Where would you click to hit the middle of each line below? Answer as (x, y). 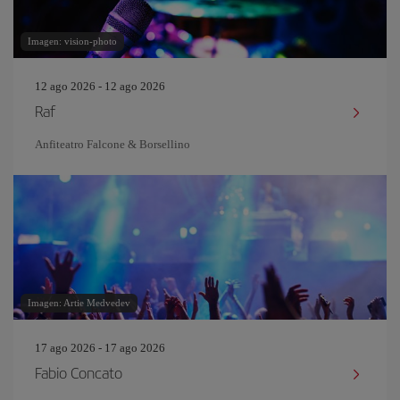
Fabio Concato (79, 372)
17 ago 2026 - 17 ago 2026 (100, 348)
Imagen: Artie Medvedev (79, 303)
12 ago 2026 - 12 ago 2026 (100, 86)
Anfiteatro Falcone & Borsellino (112, 144)
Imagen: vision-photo (72, 41)
